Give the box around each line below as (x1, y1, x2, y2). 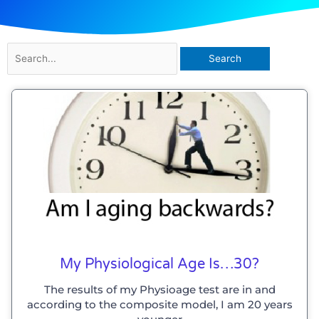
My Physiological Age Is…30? (60, 255, 259, 273)
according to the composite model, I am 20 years (26, 297, 293, 311)
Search (6, 44, 39, 56)
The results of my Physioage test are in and (43, 282, 276, 296)
